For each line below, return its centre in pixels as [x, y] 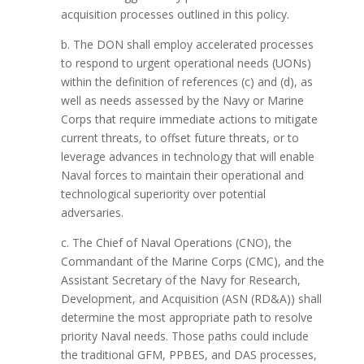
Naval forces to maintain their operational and [182, 175]
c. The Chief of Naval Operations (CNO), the [176, 243]
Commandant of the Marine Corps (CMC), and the [192, 261]
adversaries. [92, 212]
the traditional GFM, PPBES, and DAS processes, [188, 355]
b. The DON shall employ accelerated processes [187, 44]
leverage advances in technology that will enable [187, 156]
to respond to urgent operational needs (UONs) [186, 63]
